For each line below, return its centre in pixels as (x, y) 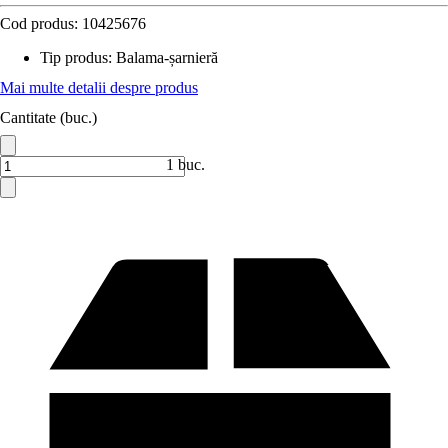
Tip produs (74, 57)
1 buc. (185, 164)
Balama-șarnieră (167, 57)
